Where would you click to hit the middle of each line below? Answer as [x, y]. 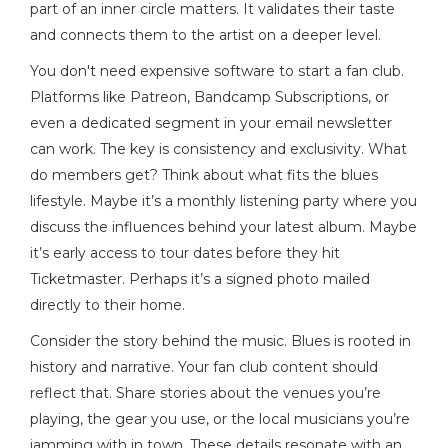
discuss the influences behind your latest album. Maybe [223, 226]
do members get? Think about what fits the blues [204, 174]
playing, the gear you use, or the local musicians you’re [220, 418]
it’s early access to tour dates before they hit [185, 252]
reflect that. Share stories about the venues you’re [205, 392]
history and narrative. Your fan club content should [204, 366]
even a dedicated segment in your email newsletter [211, 122]
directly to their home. [107, 304]
